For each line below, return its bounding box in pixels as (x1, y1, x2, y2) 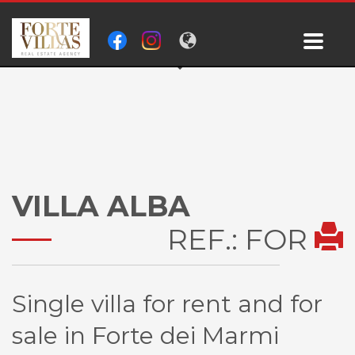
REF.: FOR (167, 222, 315, 257)
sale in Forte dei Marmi (12, 321, 279, 350)
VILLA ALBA (12, 189, 190, 223)
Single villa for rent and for (12, 289, 323, 319)
